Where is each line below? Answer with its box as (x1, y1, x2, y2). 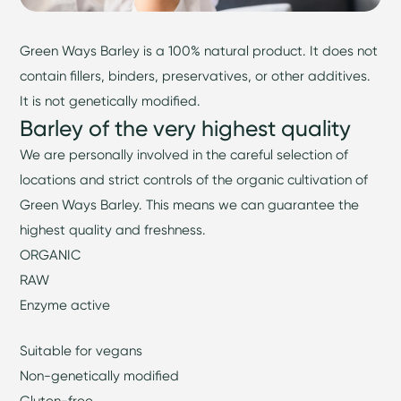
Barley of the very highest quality (20, 115, 352, 142)
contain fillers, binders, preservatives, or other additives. (20, 67, 371, 85)
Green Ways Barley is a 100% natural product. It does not (20, 42, 379, 60)
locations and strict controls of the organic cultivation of (20, 171, 369, 189)
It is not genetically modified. (20, 92, 201, 110)
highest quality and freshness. (20, 221, 207, 239)
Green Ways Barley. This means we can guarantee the (20, 196, 360, 214)
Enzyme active (20, 296, 111, 314)
